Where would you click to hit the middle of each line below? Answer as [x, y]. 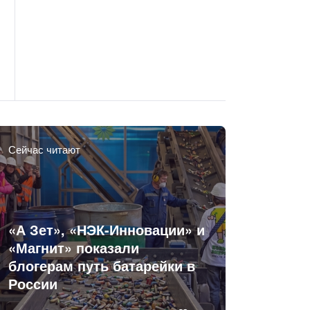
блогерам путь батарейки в [102, 266]
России [33, 284]
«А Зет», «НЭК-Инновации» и [107, 230]
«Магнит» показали [74, 248]
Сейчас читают [45, 149]
